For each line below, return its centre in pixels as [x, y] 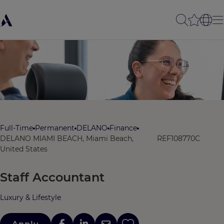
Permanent [55, 128]
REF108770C [178, 138]
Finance [123, 128]
